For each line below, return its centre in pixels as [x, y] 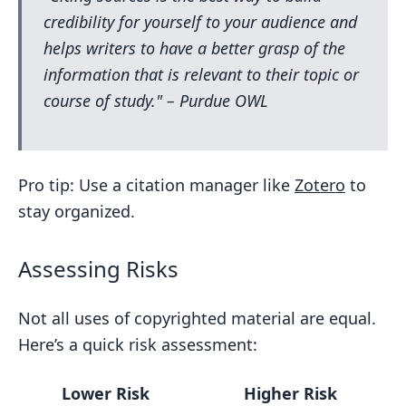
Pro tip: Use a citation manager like [156, 185]
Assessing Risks [98, 269]
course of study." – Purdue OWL [156, 101]
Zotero [320, 185]
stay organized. [77, 211]
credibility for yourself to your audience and [200, 22]
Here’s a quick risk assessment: [138, 344]
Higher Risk [290, 393]
